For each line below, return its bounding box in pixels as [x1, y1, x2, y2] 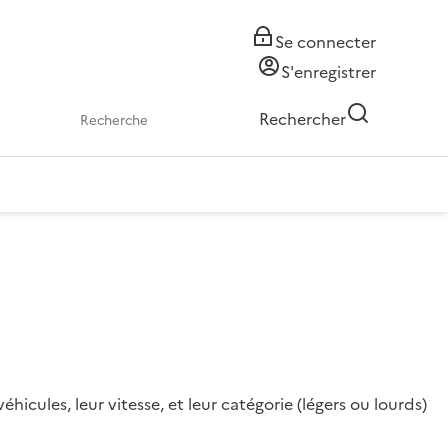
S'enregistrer [281, 60, 376, 84]
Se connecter [275, 30, 376, 54]
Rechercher [259, 107, 346, 131]
